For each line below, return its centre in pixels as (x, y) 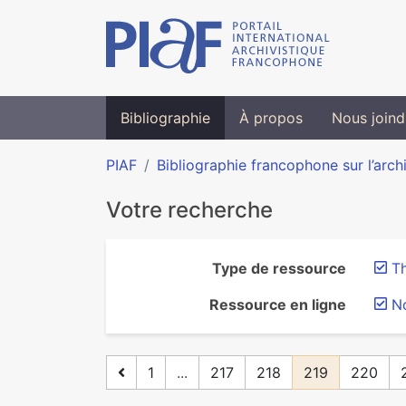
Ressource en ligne (278, 304)
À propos (271, 118)
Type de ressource (279, 268)
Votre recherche (189, 210)
